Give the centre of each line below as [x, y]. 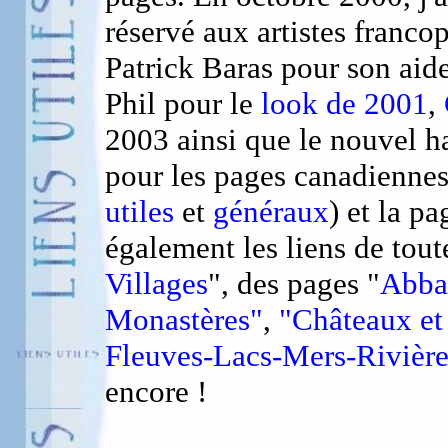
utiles [139, 211]
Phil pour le [183, 103]
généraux [271, 211]
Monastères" [184, 319]
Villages [156, 283]
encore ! [156, 391]
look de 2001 [344, 103]
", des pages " [294, 283]
